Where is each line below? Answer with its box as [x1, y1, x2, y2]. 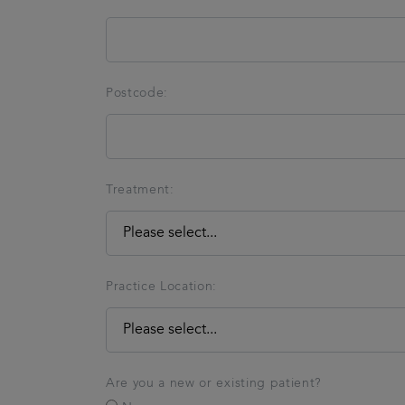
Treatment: [106, 183, 174, 196]
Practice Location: [106, 279, 218, 293]
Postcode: [106, 86, 169, 99]
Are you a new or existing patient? [106, 376, 321, 390]
